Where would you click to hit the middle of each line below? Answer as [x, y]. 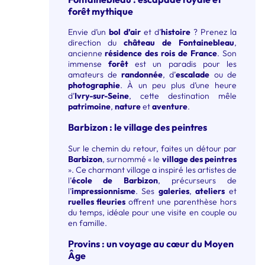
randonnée [142, 74]
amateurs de [95, 74]
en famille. [87, 223]
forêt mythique [100, 11]
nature [127, 106]
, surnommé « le [132, 159]
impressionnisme [103, 191]
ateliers [210, 191]
